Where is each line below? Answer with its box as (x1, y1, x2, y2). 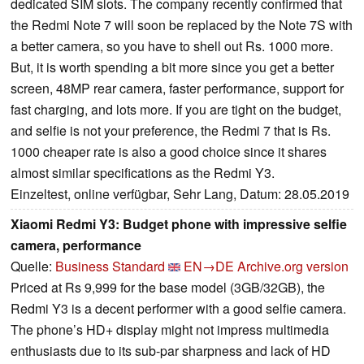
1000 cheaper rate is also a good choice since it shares (11, 142, 327, 162)
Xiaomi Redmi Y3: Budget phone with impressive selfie (11, 214, 347, 234)
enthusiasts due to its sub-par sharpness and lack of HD (11, 341, 331, 361)
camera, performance (11, 236, 141, 255)
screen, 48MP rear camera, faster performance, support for (11, 79, 344, 98)
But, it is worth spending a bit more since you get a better (11, 58, 334, 77)
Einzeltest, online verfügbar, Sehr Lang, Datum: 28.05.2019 (11, 184, 349, 204)
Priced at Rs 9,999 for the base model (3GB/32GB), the (11, 278, 325, 297)
